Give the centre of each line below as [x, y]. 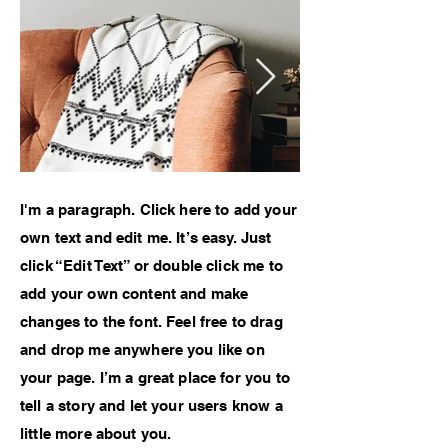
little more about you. [96, 433]
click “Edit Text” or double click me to [151, 265]
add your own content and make [134, 293]
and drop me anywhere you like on [142, 349]
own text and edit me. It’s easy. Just [146, 237]
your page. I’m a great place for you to [155, 377]
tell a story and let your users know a [151, 405]
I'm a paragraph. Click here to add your [158, 209]
